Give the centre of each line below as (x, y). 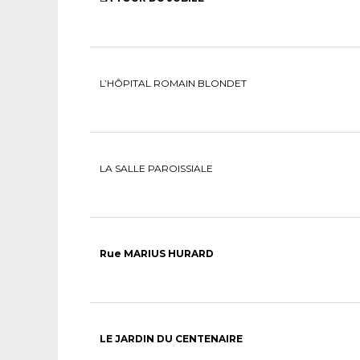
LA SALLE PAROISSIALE (156, 168)
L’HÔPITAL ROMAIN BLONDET (173, 83)
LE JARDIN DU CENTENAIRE (171, 338)
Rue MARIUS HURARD (157, 253)
